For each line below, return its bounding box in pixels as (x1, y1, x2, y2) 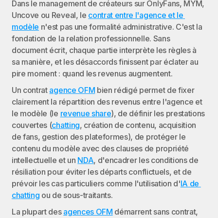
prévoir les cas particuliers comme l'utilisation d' (12, 179, 181, 188)
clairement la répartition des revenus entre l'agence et (12, 97, 202, 107)
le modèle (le (12, 109, 60, 118)
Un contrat (12, 85, 50, 95)
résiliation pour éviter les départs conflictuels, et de (12, 167, 192, 177)
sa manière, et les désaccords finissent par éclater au (12, 57, 199, 67)
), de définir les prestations (111, 109, 205, 118)
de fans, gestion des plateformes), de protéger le (12, 132, 186, 142)
